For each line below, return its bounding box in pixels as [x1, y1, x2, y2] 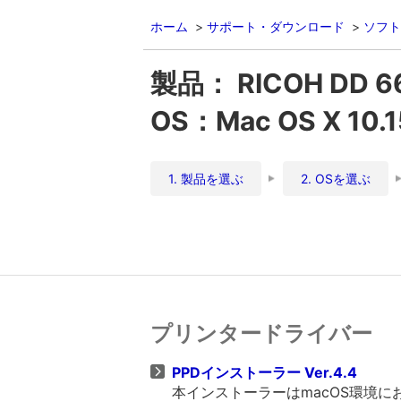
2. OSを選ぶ [301, 171, 371, 186]
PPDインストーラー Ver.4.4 [172, 363, 361, 381]
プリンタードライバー [150, 320, 372, 346]
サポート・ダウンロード [207, 19, 345, 34]
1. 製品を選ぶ [168, 171, 243, 186]
